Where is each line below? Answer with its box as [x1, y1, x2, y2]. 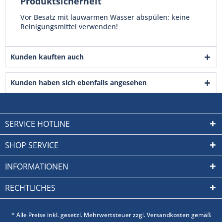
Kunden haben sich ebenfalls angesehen [10, 78, 147, 87]
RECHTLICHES [5, 182, 55, 193]
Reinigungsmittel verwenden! [20, 22, 118, 31]
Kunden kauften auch [10, 52, 84, 61]
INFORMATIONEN [5, 161, 68, 172]
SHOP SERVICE [5, 140, 58, 151]
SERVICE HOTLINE [5, 118, 70, 129]
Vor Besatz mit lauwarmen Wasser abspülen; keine [20, 12, 190, 22]
